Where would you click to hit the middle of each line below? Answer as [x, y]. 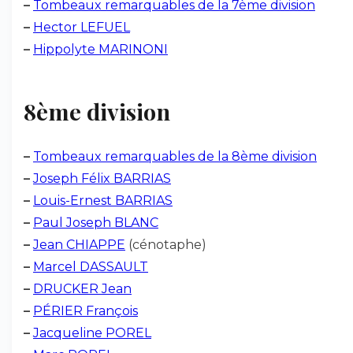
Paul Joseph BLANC [96, 223]
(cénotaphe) [166, 245]
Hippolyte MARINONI [100, 49]
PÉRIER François [85, 311]
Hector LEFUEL [82, 27]
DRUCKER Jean [82, 289]
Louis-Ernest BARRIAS [103, 201]
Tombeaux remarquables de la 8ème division [175, 156]
